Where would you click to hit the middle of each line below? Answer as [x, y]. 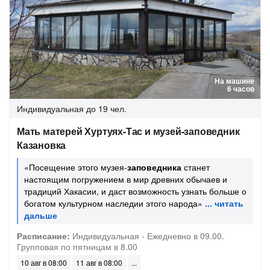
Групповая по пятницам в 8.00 [77, 246]
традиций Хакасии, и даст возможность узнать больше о [135, 191]
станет [196, 167]
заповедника [154, 167]
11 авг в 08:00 [99, 262]
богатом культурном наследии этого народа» [113, 203]
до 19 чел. [106, 108]
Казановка [42, 145]
